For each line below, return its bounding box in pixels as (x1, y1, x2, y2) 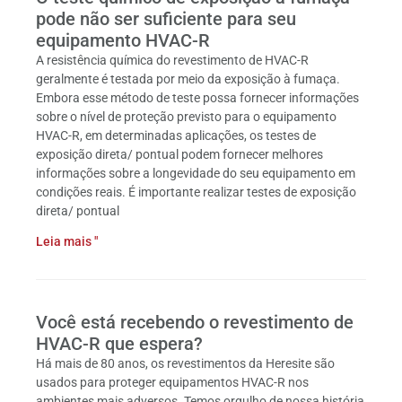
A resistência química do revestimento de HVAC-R (36, 53, 309, 67)
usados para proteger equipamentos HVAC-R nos (36, 375, 309, 389)
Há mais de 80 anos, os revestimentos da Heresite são (36, 356, 335, 371)
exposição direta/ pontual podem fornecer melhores (36, 147, 323, 162)
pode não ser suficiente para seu (36, 8, 296, 30)
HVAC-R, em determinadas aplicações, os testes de (36, 128, 316, 143)
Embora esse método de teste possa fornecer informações (36, 91, 359, 105)
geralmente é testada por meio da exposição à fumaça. (36, 72, 340, 86)
